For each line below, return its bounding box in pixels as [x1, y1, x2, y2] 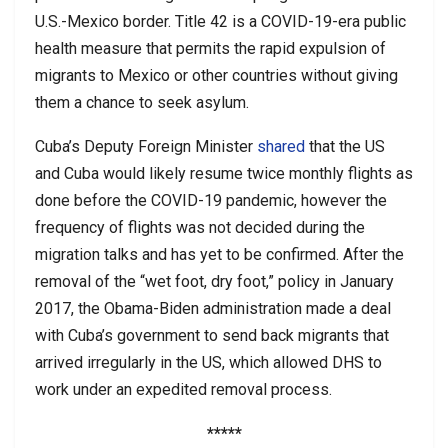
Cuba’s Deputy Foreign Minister [35, 136, 257, 156]
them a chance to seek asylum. [35, 92, 249, 112]
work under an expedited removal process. [35, 379, 332, 399]
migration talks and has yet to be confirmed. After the [35, 244, 404, 264]
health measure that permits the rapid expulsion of [35, 38, 386, 58]
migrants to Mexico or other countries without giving [35, 65, 398, 85]
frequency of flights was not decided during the [35, 217, 365, 237]
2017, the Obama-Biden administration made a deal [35, 298, 391, 318]
